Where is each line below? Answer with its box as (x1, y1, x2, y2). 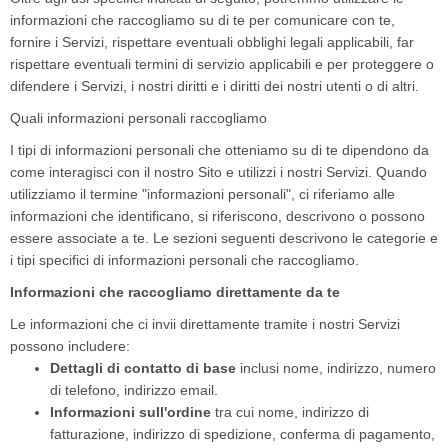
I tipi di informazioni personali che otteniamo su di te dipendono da (10, 142, 429, 158)
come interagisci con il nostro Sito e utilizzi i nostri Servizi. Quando (10, 164, 427, 180)
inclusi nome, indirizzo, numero (236, 360, 436, 376)
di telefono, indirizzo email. (50, 382, 218, 398)
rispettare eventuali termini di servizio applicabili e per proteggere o (10, 56, 434, 72)
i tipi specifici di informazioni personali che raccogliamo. (10, 252, 359, 268)
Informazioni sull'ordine (50, 404, 211, 420)
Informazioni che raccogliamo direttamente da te (10, 284, 340, 300)
